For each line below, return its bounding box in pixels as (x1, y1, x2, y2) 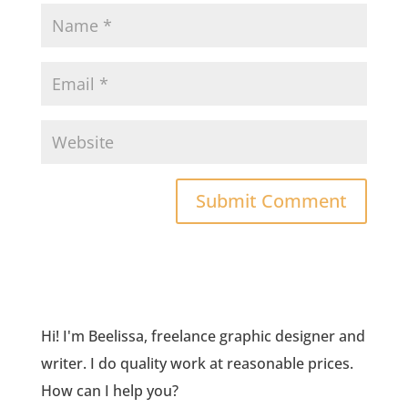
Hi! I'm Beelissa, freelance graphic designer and (40, 326, 365, 346)
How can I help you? (40, 381, 178, 401)
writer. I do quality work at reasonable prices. (40, 353, 353, 373)
